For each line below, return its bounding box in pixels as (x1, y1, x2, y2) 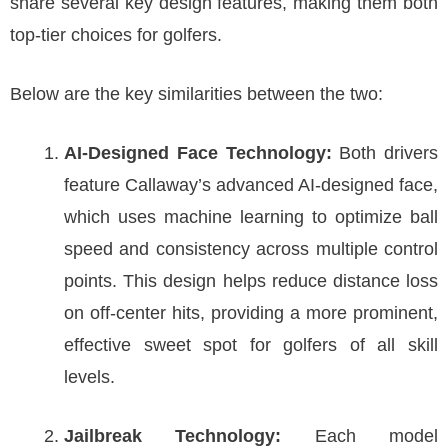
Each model (281, 426, 439, 446)
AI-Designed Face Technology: (64, 143, 332, 163)
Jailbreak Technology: (64, 426, 282, 446)
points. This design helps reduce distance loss (64, 271, 438, 291)
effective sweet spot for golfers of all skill (64, 335, 438, 355)
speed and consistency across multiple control (64, 239, 438, 259)
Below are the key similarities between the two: (10, 84, 383, 104)
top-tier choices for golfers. (10, 25, 222, 45)
